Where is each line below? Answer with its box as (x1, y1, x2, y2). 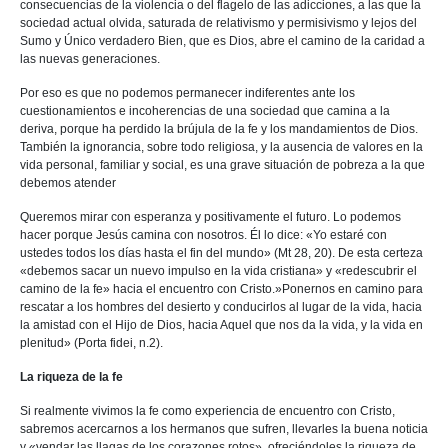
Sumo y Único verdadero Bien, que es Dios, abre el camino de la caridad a (20, 34, 425, 48)
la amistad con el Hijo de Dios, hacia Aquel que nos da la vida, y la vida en (20, 318, 423, 332)
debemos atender (20, 176, 116, 190)
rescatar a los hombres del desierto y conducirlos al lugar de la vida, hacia (20, 300, 422, 314)
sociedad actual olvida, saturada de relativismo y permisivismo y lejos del (20, 16, 417, 30)
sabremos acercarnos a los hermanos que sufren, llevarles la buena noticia (20, 422, 428, 436)
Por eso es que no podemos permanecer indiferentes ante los (20, 86, 355, 100)
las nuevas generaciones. (20, 52, 160, 66)
